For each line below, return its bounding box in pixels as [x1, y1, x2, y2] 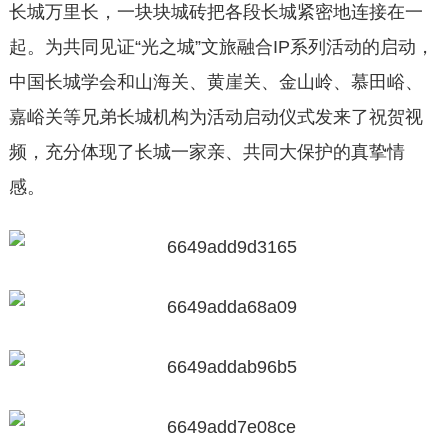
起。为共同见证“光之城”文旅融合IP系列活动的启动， [8, 37, 434, 57]
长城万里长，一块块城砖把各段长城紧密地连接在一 [8, 2, 423, 22]
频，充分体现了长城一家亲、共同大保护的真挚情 [8, 142, 405, 162]
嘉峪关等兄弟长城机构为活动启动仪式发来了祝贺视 [8, 107, 423, 127]
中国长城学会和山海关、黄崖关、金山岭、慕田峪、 [8, 72, 423, 92]
